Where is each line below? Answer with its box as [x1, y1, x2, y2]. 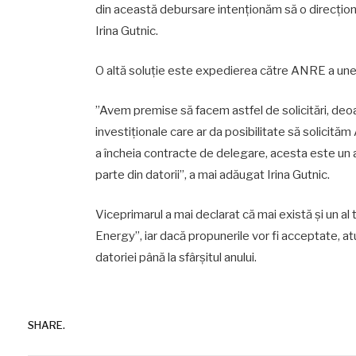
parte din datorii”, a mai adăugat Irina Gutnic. [95, 168, 330, 183]
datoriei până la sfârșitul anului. [95, 250, 257, 265]
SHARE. [28, 318, 65, 331]
